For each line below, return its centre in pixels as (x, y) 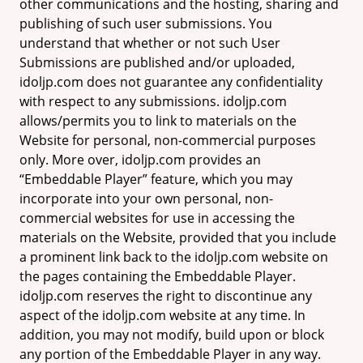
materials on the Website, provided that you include (178, 237)
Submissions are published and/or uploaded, (157, 62)
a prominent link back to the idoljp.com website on (174, 257)
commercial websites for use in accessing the (157, 218)
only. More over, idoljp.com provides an (140, 160)
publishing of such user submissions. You (146, 23)
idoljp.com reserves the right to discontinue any (166, 296)
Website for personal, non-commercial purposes (168, 140)
